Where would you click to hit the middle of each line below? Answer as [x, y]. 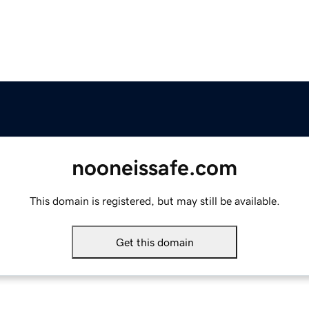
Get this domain [154, 242]
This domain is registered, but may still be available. [154, 201]
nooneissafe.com [154, 168]
